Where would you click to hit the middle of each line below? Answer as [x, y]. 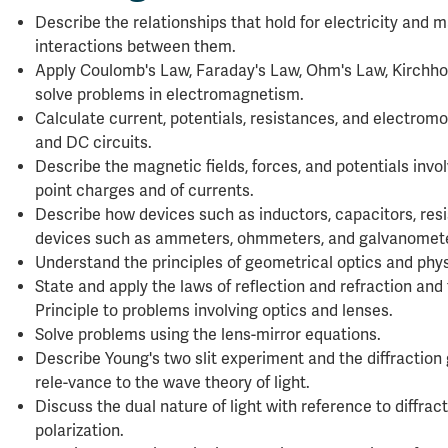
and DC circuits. [93, 143]
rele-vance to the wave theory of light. [172, 383]
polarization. [79, 431]
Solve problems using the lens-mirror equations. [208, 335]
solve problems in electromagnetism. [169, 95]
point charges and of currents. [144, 191]
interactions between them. [135, 47]
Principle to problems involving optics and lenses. [214, 311]
